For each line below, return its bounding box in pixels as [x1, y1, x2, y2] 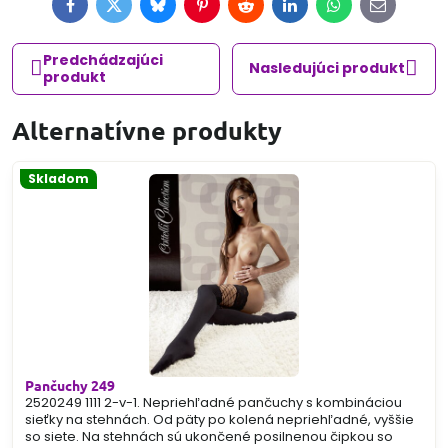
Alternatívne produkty [12, 113, 282, 146]
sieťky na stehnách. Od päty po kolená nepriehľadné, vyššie [25, 410, 414, 430]
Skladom [28, 169, 89, 187]
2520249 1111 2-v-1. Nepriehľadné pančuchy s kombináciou [25, 393, 402, 413]
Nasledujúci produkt [249, 58, 406, 79]
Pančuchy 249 [25, 376, 115, 395]
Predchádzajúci [42, 49, 163, 70]
